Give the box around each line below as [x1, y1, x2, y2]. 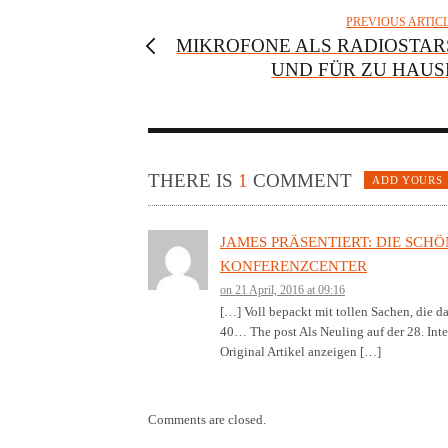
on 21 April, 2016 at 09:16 [219, 282, 345, 297]
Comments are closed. [148, 411, 266, 427]
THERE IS [148, 169, 238, 191]
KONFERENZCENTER [219, 257, 367, 274]
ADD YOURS [372, 174, 443, 187]
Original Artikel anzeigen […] [219, 343, 381, 359]
